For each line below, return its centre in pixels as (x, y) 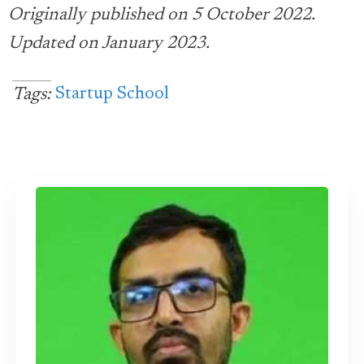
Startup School (112, 94)
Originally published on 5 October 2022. (161, 15)
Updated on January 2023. (109, 44)
